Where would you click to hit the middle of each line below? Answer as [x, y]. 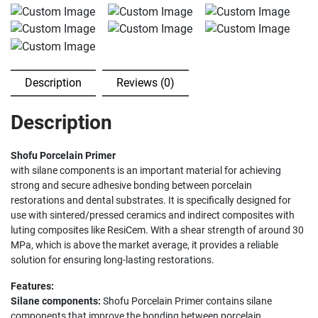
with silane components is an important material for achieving [146, 171]
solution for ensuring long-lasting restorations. [113, 260]
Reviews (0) [146, 83]
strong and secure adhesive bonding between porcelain [131, 186]
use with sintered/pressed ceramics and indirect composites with [153, 215]
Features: [32, 286]
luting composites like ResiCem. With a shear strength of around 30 [157, 230]
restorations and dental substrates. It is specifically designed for [151, 201]
